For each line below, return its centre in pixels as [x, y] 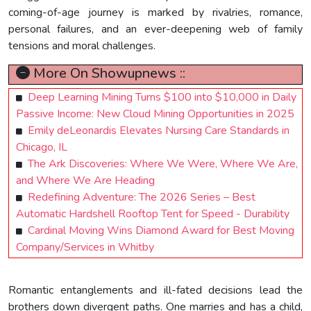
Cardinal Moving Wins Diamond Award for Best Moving [161, 230]
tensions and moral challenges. [82, 45]
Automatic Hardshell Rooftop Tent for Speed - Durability [153, 213]
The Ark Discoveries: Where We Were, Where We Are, [163, 163]
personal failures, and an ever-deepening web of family [155, 29]
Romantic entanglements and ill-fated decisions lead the [155, 290]
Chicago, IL [42, 147]
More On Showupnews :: [108, 73]
